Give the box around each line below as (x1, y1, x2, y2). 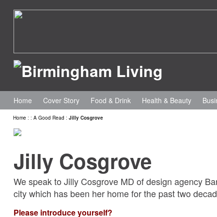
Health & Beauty (142, 95, 191, 106)
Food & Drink (91, 95, 131, 106)
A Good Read (33, 114, 64, 122)
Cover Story (43, 95, 79, 106)
